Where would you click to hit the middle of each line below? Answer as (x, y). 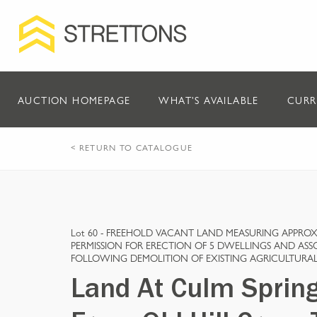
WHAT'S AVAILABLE (209, 100)
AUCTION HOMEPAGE (74, 100)
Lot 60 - (88, 232)
